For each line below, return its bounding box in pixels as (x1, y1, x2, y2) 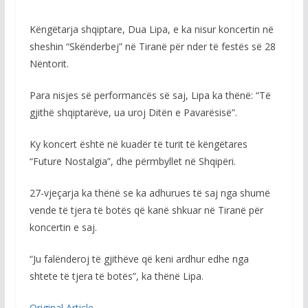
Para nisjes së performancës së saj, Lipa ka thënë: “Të (29, 89, 271, 102)
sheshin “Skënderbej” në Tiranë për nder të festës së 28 (29, 40, 276, 54)
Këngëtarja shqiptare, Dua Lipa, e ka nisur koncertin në (29, 23, 274, 36)
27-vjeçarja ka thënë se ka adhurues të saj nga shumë (29, 186, 270, 200)
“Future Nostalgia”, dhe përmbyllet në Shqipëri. (29, 155, 236, 168)
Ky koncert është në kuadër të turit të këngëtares (29, 137, 247, 151)
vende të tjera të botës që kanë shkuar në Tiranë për (29, 203, 263, 217)
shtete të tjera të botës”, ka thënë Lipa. (29, 269, 203, 283)
